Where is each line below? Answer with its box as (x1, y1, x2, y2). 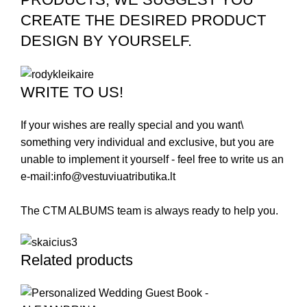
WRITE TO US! (21, 84, 123, 101)
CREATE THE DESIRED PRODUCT (21, 12, 266, 29)
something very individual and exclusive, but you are (21, 136, 274, 148)
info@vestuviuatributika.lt (53, 171, 175, 182)
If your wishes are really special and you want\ (21, 119, 243, 131)
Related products (21, 251, 133, 269)
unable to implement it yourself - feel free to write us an (21, 153, 284, 165)
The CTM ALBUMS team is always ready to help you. (21, 205, 278, 217)
